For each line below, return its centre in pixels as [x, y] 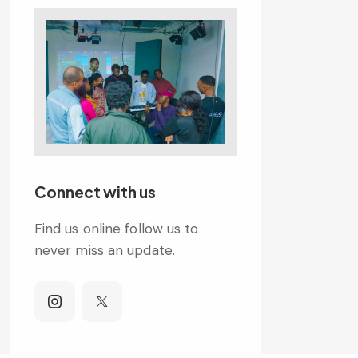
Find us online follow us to [116, 228]
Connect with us [95, 192]
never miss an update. [104, 250]
